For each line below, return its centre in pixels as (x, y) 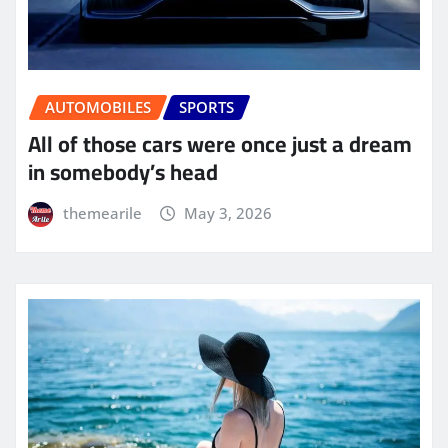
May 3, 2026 (228, 213)
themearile (102, 213)
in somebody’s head (123, 172)
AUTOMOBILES (98, 107)
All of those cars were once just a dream (220, 144)
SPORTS (206, 107)
